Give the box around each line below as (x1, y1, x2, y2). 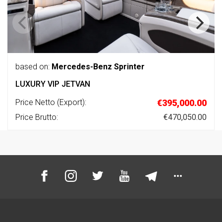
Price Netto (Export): (15, 98, 86, 108)
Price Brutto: (15, 112, 58, 122)
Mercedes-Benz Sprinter (52, 62, 145, 72)
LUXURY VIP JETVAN (15, 79, 90, 89)
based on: (15, 62, 50, 72)
